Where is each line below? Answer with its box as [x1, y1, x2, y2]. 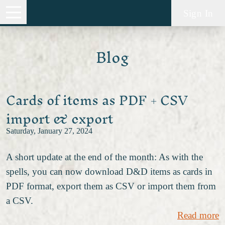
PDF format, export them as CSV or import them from [6, 180, 216, 191]
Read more [177, 209, 219, 220]
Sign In [183, 8, 213, 19]
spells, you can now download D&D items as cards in [6, 166, 212, 177]
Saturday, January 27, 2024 [6, 127, 92, 136]
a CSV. [6, 195, 33, 206]
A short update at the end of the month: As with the [6, 151, 203, 162]
